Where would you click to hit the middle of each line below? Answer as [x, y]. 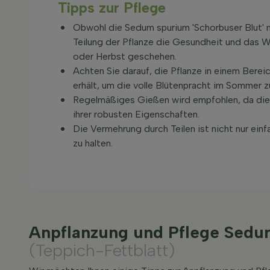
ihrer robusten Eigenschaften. [136, 114]
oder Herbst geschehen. [125, 56]
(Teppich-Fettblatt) [102, 250]
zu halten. [93, 143]
